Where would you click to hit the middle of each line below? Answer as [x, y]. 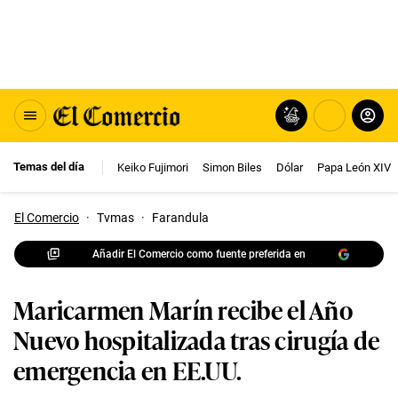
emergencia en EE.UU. [128, 369]
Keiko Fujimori [153, 167]
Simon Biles [232, 167]
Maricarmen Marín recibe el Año [183, 309]
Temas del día [49, 167]
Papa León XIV [354, 167]
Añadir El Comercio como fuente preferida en [199, 254]
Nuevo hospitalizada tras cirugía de [197, 339]
